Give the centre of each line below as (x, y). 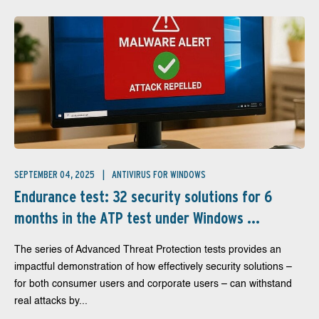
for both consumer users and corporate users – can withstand (153, 284)
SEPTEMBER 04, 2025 (56, 174)
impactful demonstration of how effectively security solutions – (153, 267)
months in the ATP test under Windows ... (137, 218)
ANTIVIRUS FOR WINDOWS (159, 174)
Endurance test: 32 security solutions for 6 (143, 197)
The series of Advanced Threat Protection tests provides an (148, 250)
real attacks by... (51, 301)
